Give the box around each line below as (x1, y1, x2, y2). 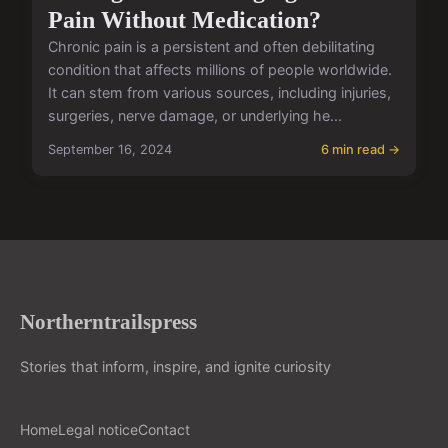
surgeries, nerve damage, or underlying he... (48, 107, 342, 125)
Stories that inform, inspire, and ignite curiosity (20, 358, 331, 376)
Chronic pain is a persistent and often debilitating (48, 38, 375, 56)
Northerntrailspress (20, 310, 197, 334)
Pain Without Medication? (48, 7, 321, 34)
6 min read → (321, 142, 400, 158)
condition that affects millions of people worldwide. (48, 61, 392, 79)
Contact (138, 421, 190, 439)
